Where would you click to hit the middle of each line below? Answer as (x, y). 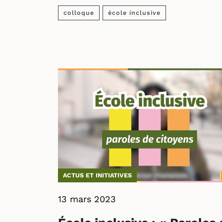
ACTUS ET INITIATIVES (97, 175)
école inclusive (134, 13)
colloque (79, 13)
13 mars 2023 (87, 199)
